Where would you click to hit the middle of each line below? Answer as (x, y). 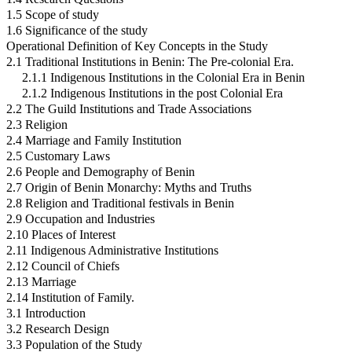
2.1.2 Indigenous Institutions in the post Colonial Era (152, 93)
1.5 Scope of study (53, 15)
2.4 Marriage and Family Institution (94, 141)
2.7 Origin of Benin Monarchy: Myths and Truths (129, 188)
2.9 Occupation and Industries (81, 219)
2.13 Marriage (41, 282)
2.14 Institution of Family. (70, 298)
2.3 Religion (37, 125)
